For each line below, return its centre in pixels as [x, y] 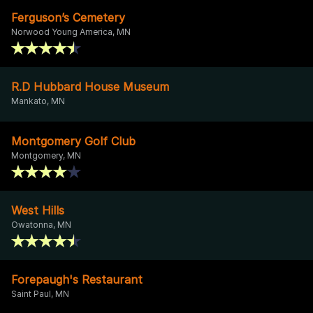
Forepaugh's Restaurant [77, 279]
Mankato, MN [38, 101]
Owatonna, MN [41, 224]
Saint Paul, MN [40, 293]
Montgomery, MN [46, 155]
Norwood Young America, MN [71, 31]
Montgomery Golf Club [73, 141]
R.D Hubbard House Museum [90, 86]
